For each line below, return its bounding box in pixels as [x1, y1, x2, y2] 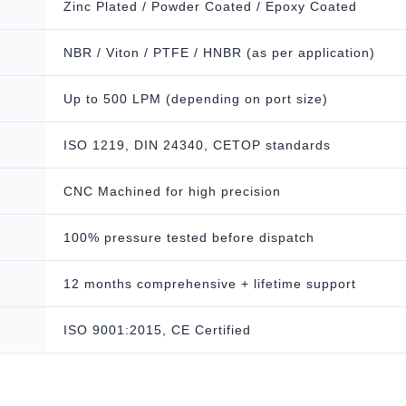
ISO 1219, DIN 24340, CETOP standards [63, 138, 331, 152]
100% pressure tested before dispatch [63, 230, 314, 245]
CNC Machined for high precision [63, 184, 281, 198]
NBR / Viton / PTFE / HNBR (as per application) [63, 45, 375, 60]
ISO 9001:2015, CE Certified [63, 323, 251, 337]
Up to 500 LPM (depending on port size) [63, 92, 328, 106]
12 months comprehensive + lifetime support [63, 276, 356, 291]
